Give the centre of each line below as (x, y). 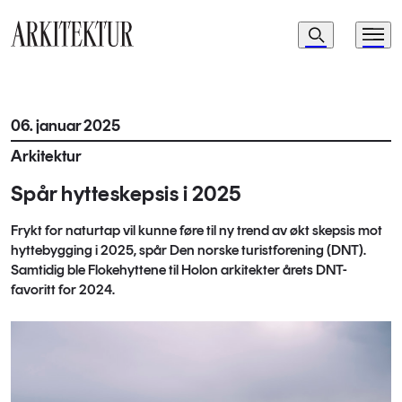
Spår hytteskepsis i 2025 (126, 193)
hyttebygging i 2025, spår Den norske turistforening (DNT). (188, 250)
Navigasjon (305, 31)
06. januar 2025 (66, 126)
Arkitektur (46, 156)
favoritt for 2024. (64, 289)
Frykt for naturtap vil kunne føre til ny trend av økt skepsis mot (197, 230)
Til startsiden (46, 57)
